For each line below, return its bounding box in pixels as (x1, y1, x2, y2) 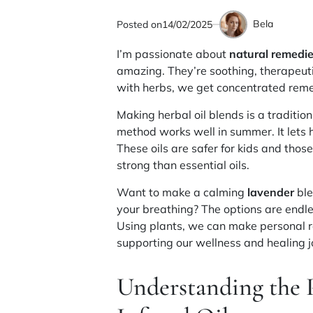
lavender (247, 185, 295, 199)
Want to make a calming (117, 185, 248, 199)
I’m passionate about (117, 47, 230, 61)
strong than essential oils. (117, 158, 250, 172)
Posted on (117, 17, 163, 31)
